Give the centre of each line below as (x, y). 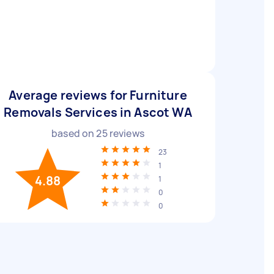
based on (74, 133)
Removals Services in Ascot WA (98, 112)
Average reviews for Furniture (98, 95)
